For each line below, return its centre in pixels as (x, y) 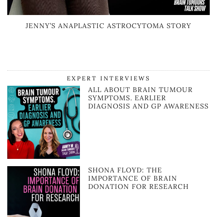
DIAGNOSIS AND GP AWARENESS (149, 106)
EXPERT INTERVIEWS (108, 78)
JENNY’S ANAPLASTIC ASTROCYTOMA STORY (108, 26)
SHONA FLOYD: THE (125, 170)
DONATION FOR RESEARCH (139, 186)
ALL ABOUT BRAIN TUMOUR (141, 90)
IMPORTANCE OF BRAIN (133, 178)
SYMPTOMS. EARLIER (127, 98)
